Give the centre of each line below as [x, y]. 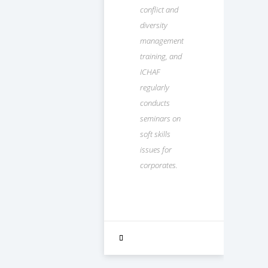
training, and [161, 56]
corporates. [159, 165]
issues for [156, 149]
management [162, 40]
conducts [155, 103]
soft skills [155, 134]
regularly [155, 87]
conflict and [159, 9]
